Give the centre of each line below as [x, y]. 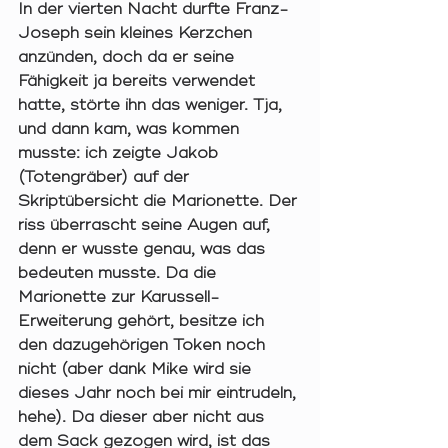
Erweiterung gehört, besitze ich [143, 321]
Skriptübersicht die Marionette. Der [160, 201]
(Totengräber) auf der [106, 177]
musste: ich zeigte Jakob [120, 153]
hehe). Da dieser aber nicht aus [143, 417]
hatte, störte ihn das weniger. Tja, [152, 105]
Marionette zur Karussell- [119, 297]
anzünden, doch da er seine [128, 57]
